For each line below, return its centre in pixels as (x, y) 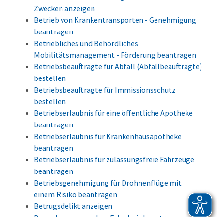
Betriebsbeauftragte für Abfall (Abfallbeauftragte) (118, 67)
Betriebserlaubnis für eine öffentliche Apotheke (113, 113)
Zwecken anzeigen (64, 8)
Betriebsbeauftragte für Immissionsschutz (105, 90)
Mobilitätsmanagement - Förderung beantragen (115, 55)
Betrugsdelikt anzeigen (73, 206)
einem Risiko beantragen (76, 194)
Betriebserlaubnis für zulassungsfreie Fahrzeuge (114, 160)
